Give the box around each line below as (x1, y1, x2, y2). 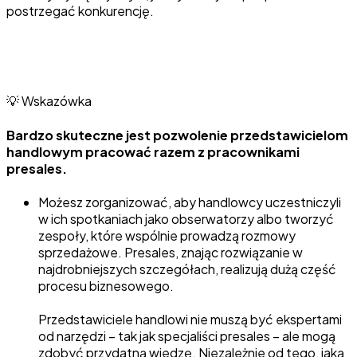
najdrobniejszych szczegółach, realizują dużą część (38, 260, 336, 277)
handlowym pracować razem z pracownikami (6, 143, 300, 160)
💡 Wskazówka (6, 92, 92, 110)
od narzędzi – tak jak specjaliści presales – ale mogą (38, 327, 335, 344)
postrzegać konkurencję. (6, 2, 154, 20)
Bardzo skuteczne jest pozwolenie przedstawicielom (6, 126, 348, 143)
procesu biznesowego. (38, 277, 174, 294)
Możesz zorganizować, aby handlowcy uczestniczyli (38, 193, 341, 210)
